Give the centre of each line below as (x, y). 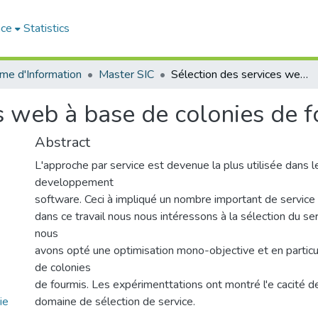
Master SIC (126, 75)
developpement (74, 182)
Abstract (62, 142)
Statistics (47, 28)
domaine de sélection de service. (115, 302)
